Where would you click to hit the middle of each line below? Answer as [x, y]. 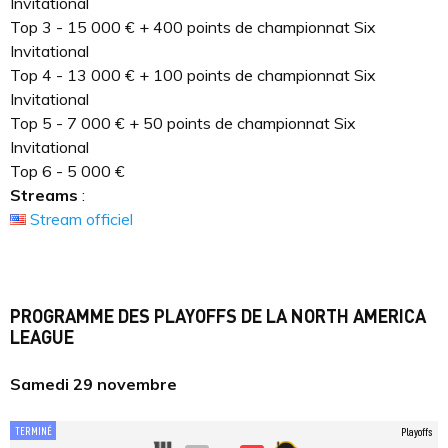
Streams [46, 195]
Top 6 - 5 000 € [67, 171]
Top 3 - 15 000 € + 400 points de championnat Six [193, 27]
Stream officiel [81, 219]
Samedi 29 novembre [93, 384]
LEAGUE [42, 336]
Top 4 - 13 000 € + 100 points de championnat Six [193, 75]
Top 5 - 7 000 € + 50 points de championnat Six [183, 123]
